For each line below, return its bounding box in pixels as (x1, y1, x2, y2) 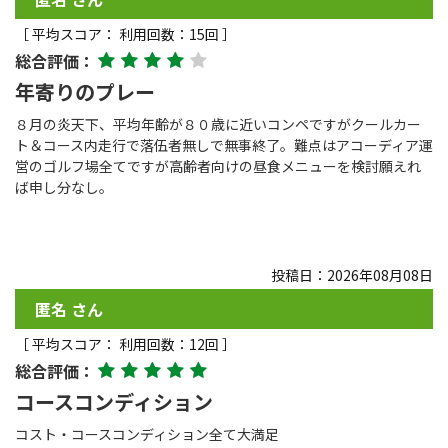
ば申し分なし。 (15, 176, 113, 197)
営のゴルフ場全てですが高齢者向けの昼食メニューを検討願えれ (15, 155, 421, 176)
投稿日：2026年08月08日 (271, 264, 433, 285)
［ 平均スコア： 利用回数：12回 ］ (15, 333, 236, 354)
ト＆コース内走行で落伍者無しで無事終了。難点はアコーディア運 (15, 134, 433, 155)
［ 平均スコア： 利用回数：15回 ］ (15, 23, 236, 44)
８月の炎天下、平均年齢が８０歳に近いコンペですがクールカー (15, 113, 421, 134)
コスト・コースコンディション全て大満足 (15, 423, 279, 444)
